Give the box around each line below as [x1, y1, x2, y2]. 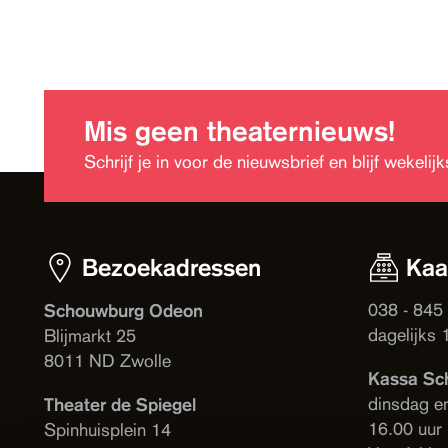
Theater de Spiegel [44, 394, 196, 415]
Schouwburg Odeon [44, 300, 203, 321]
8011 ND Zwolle [44, 350, 171, 372]
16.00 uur [368, 418, 442, 440]
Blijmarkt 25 [44, 325, 136, 347]
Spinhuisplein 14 [44, 419, 171, 441]
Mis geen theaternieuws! [84, 114, 395, 148]
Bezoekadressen [82, 252, 261, 282]
